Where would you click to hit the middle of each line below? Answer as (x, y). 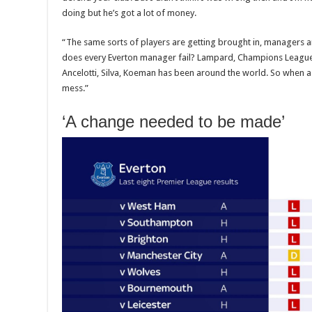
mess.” (75, 88)
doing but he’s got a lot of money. (129, 13)
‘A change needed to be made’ (173, 122)
